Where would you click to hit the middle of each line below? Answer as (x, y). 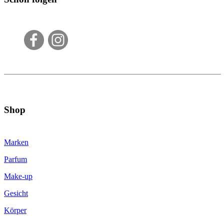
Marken (16, 142)
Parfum (15, 159)
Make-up (18, 176)
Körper (15, 210)
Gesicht (16, 193)
